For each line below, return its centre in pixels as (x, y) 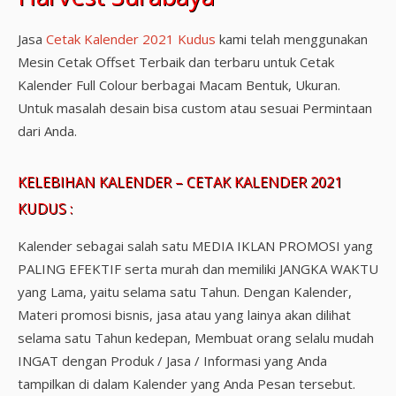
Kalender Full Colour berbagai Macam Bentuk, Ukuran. (179, 85)
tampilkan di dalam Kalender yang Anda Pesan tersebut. (187, 384)
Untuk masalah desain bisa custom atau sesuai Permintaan (195, 108)
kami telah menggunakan (292, 39)
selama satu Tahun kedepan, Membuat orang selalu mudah (196, 338)
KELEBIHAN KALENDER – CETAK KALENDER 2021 (180, 182)
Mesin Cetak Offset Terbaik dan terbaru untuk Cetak (176, 62)
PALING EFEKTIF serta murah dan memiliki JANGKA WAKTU (198, 269)
